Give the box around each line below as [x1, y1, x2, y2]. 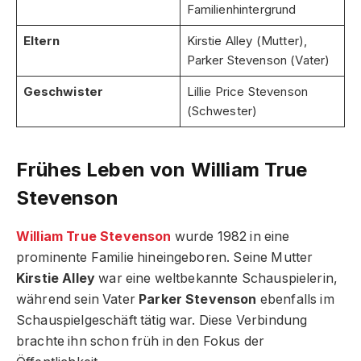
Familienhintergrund [186, 2, 297, 17]
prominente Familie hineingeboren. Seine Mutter [16, 249, 313, 265]
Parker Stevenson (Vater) [186, 52, 330, 68]
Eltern [23, 33, 60, 48]
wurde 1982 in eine [171, 228, 290, 244]
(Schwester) [186, 103, 258, 118]
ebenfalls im [256, 291, 334, 307]
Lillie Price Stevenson [186, 84, 309, 99]
